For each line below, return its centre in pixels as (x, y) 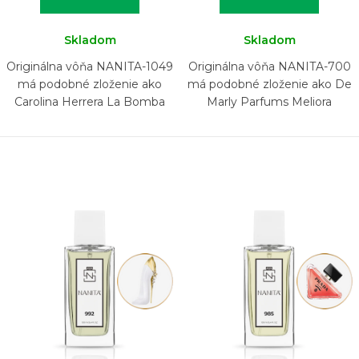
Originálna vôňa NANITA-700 (269, 66)
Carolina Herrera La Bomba (90, 101)
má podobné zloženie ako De (269, 84)
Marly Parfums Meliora (269, 101)
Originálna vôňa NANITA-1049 (90, 66)
